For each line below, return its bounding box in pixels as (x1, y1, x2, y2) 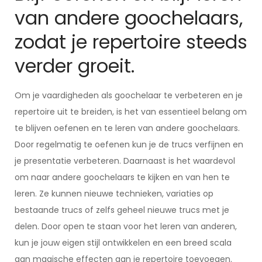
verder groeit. (15, 53, 135, 79)
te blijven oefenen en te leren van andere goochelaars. (15, 122, 240, 134)
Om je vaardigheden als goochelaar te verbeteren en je (15, 89, 243, 101)
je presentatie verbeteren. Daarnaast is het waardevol (15, 155, 235, 167)
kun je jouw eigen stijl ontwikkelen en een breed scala (15, 237, 232, 249)
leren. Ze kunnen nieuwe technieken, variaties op (15, 188, 213, 199)
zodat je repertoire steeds (15, 29, 247, 55)
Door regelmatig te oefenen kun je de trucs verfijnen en (15, 139, 243, 150)
